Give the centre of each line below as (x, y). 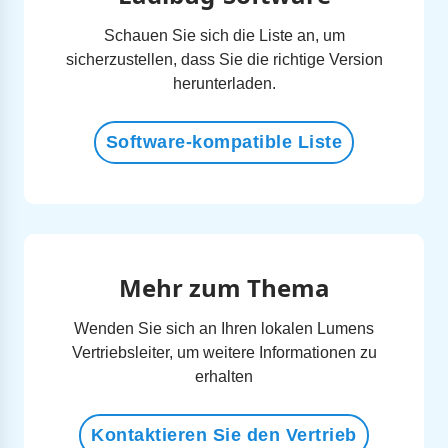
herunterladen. (224, 83)
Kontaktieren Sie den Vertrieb (224, 435)
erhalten (224, 376)
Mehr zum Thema (224, 287)
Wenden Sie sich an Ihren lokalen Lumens (224, 328)
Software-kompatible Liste (224, 142)
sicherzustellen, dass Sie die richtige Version (224, 59)
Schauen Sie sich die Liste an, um (224, 35)
